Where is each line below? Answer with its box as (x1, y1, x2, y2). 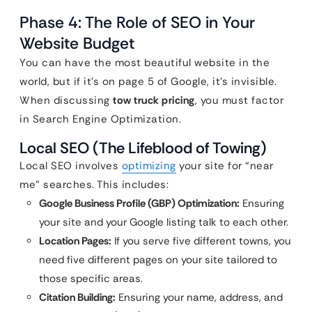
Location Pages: (39, 234, 111, 248)
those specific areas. (39, 272, 143, 286)
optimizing (121, 159, 176, 173)
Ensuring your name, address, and (116, 290, 283, 304)
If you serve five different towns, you (111, 234, 291, 248)
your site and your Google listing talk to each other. (39, 215, 288, 229)
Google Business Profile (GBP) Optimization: (39, 196, 240, 210)
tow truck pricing (113, 93, 195, 107)
